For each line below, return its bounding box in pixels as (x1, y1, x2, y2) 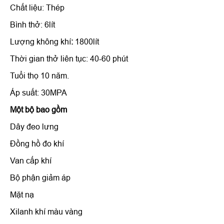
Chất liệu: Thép (10, 3, 64, 12)
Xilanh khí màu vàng (10, 207, 82, 216)
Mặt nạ (10, 190, 34, 199)
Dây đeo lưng (10, 122, 58, 131)
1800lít (75, 37, 99, 46)
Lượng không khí (10, 37, 71, 46)
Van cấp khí (10, 156, 51, 165)
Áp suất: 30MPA (10, 88, 67, 97)
